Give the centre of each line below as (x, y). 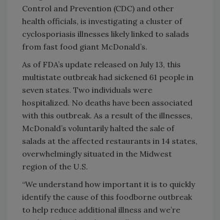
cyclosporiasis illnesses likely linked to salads (106, 34)
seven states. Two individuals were (87, 90)
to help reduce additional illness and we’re (101, 209)
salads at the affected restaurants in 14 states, (110, 141)
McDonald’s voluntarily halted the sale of (98, 128)
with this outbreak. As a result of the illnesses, (107, 115)
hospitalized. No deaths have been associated (107, 102)
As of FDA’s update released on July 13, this (101, 64)
